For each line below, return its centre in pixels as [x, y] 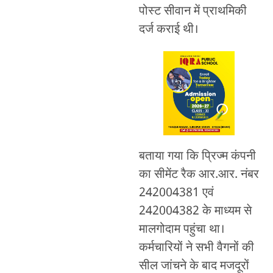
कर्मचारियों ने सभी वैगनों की [196, 248]
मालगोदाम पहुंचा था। [182, 230]
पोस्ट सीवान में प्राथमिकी [193, 12]
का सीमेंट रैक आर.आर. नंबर [199, 175]
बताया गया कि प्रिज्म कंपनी [197, 157]
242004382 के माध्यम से [195, 211]
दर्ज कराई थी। [168, 30]
